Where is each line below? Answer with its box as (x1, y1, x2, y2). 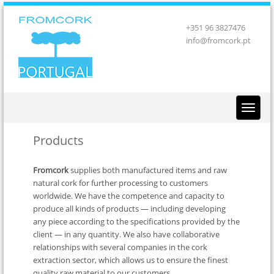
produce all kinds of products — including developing (33, 202, 226, 214)
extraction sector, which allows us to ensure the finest (33, 254, 229, 265)
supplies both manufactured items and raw (68, 164, 228, 176)
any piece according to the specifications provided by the (33, 215, 240, 227)
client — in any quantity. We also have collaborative (33, 228, 220, 240)
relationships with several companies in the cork (33, 241, 208, 253)
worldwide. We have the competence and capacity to (33, 190, 225, 201)
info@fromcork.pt (185, 35, 251, 46)
